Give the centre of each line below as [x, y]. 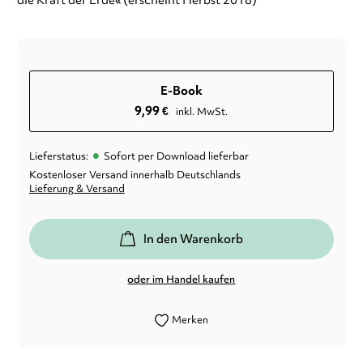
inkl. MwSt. [202, 112]
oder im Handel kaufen [181, 280]
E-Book [181, 91]
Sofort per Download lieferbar [176, 156]
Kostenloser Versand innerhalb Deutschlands [135, 175]
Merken [190, 320]
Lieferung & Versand [77, 189]
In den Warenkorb [193, 239]
